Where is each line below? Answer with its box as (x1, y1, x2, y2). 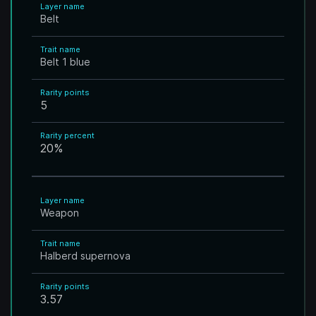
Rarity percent (40, 130, 95, 140)
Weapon (40, 207, 79, 219)
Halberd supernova (40, 250, 130, 262)
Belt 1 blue (40, 56, 90, 68)
